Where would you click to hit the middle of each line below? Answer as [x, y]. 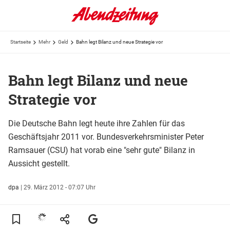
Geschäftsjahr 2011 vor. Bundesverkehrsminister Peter [106, 137]
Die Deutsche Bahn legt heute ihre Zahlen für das [97, 123]
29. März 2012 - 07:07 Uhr [60, 187]
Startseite [21, 42]
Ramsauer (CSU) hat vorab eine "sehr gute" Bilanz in [102, 150]
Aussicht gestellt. [39, 163]
